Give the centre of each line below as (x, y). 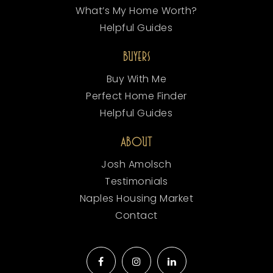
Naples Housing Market (136, 198)
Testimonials (136, 181)
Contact (136, 215)
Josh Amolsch (136, 164)
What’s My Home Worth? (136, 10)
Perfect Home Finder (136, 96)
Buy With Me (136, 79)
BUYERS (136, 56)
